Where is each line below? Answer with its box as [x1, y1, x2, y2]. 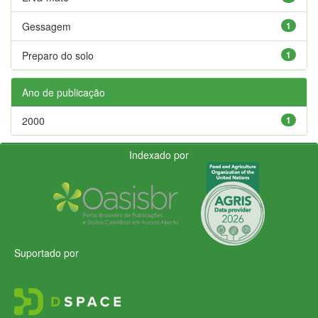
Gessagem [22, 18, 71, 33]
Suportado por [14, 245, 79, 260]
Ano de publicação [22, 84, 105, 99]
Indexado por [129, 147, 189, 162]
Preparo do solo [22, 48, 94, 62]
